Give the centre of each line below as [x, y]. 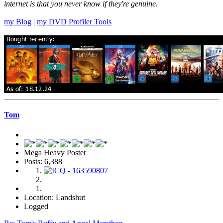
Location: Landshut [55, 197]
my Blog [18, 22]
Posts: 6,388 [43, 161]
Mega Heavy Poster [55, 152]
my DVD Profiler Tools [74, 22]
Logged [36, 206]
